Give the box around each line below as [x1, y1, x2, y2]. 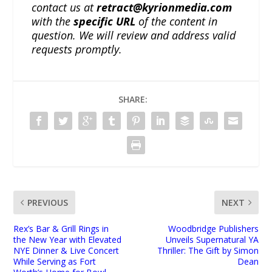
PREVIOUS [27, 196, 69, 208]
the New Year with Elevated [13, 233, 122, 245]
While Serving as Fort [13, 255, 97, 267]
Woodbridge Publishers [168, 222, 259, 234]
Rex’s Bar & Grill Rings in [13, 222, 109, 234]
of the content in [135, 13, 218, 29]
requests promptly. [32, 41, 123, 56]
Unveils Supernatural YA [165, 233, 259, 245]
